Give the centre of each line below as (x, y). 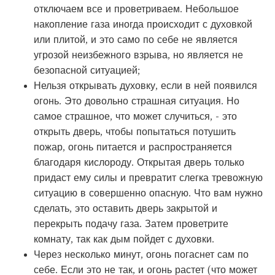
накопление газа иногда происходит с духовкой (143, 24)
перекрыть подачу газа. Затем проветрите (131, 223)
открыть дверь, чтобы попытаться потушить (135, 131)
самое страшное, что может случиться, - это (135, 116)
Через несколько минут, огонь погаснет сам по (141, 254)
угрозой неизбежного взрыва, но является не (138, 54)
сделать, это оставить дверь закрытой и (126, 208)
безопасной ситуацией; (87, 70)
